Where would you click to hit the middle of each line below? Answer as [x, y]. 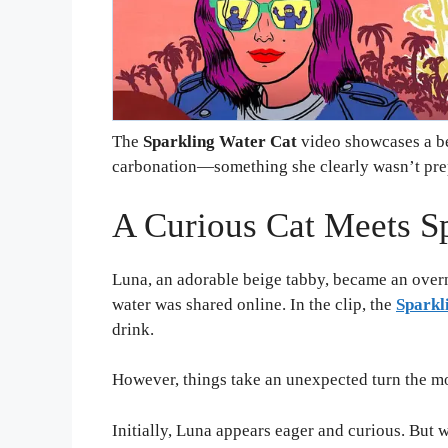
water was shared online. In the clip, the [254, 304]
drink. [133, 329]
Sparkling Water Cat [220, 142]
